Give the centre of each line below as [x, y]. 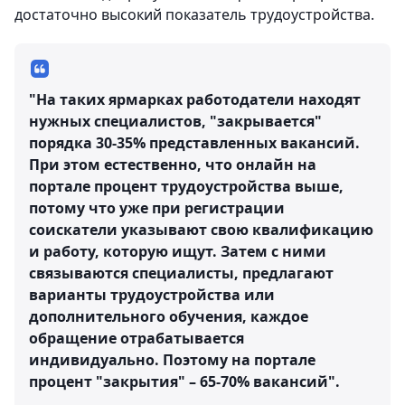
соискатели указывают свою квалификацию [201, 230]
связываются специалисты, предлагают [181, 273]
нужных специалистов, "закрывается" [175, 121]
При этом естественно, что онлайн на [173, 165]
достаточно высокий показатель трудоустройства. [194, 14]
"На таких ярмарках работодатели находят [195, 99]
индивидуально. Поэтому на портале [172, 360]
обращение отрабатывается [137, 338]
